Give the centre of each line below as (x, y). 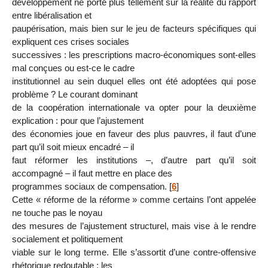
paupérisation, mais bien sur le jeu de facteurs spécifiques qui (134, 29)
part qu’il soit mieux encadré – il (73, 147)
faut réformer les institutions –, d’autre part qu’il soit (134, 160)
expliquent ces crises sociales (71, 42)
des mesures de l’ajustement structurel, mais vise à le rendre (134, 226)
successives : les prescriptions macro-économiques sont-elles (134, 55)
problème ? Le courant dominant (75, 95)
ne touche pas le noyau (57, 213)
